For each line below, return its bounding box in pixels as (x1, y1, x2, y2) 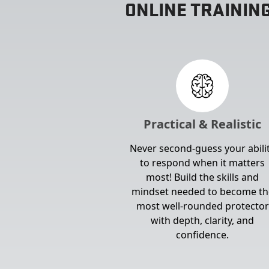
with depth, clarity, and (151, 214, 255, 227)
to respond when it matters (140, 156, 265, 169)
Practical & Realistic (144, 116, 262, 132)
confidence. (176, 228, 229, 241)
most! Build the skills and (146, 171, 259, 184)
